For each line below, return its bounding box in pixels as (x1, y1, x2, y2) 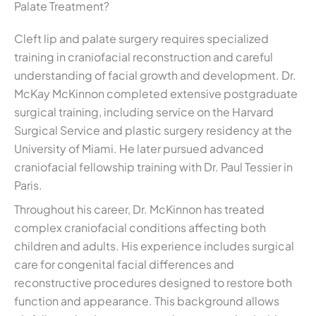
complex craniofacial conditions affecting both (14, 220, 266, 236)
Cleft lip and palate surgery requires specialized (14, 31, 269, 47)
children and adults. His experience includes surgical (14, 238, 294, 254)
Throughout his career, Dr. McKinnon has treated (14, 202, 265, 217)
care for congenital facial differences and (14, 257, 234, 272)
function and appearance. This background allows (14, 293, 279, 309)
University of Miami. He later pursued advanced (14, 141, 264, 157)
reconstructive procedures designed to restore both (14, 275, 292, 291)
